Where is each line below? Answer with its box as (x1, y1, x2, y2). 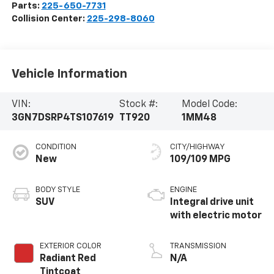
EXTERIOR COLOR (39, 242, 102, 251)
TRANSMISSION (170, 242, 226, 251)
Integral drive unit (170, 198, 254, 208)
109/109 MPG (170, 155, 231, 165)
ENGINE (170, 186, 197, 194)
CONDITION (35, 143, 76, 152)
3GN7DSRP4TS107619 (11, 113, 114, 124)
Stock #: (119, 100, 158, 110)
